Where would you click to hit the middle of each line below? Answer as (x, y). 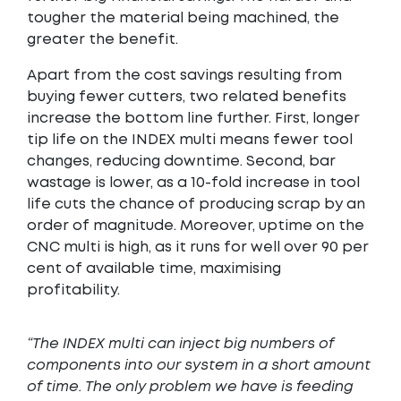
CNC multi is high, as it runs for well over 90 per (198, 247)
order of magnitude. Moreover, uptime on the (196, 226)
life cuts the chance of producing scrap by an (196, 205)
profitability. (73, 290)
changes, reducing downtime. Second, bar (181, 162)
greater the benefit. (102, 40)
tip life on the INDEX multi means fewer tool (190, 140)
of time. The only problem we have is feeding (190, 387)
